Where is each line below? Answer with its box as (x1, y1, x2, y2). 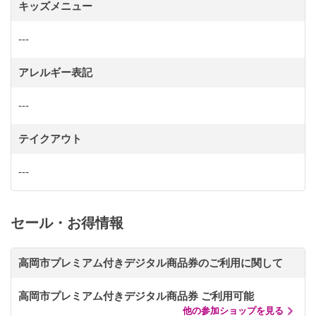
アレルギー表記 (18, 66, 92, 79)
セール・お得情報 (11, 215, 123, 231)
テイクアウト (18, 133, 82, 145)
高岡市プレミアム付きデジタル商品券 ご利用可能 (18, 290, 254, 303)
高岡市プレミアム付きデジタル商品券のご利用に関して (18, 257, 283, 269)
